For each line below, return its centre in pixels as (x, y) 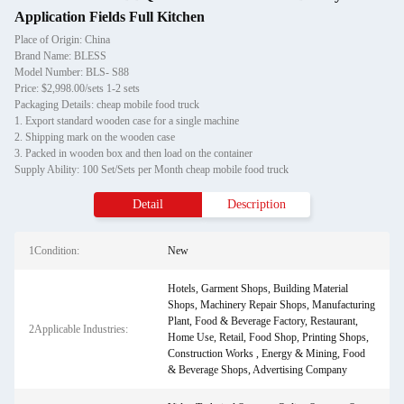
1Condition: (54, 251)
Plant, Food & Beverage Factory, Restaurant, (262, 321)
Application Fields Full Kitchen (110, 17)
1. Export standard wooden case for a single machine (127, 121)
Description (256, 204)
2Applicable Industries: (78, 329)
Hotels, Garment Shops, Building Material (257, 289)
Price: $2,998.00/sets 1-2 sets (77, 88)
